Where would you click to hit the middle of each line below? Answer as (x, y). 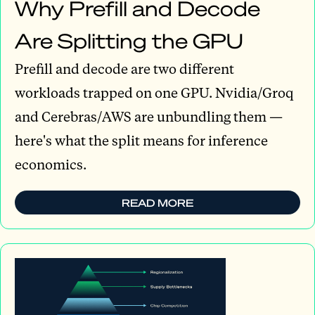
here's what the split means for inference (141, 140)
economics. (51, 164)
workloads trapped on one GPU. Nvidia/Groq (154, 92)
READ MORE (157, 202)
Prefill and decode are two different (124, 68)
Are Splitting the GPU (129, 40)
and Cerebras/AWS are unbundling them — (149, 116)
